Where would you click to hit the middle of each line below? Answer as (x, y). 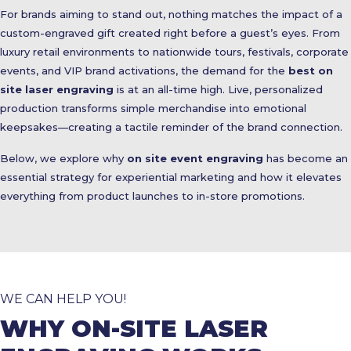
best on (311, 71)
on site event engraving (195, 158)
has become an (306, 158)
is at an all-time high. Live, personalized (218, 89)
